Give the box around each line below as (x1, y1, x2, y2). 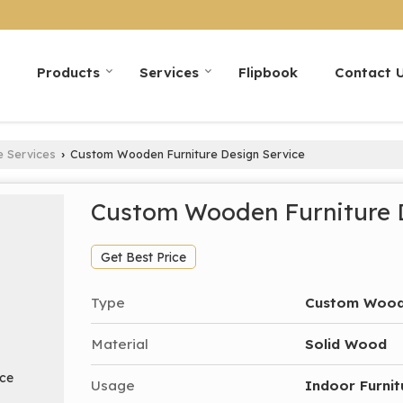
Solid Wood (305, 335, 387, 353)
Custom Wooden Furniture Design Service (67, 146, 305, 161)
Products (37, 63, 100, 81)
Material (91, 335, 148, 353)
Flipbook (238, 63, 298, 81)
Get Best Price (101, 248, 186, 264)
